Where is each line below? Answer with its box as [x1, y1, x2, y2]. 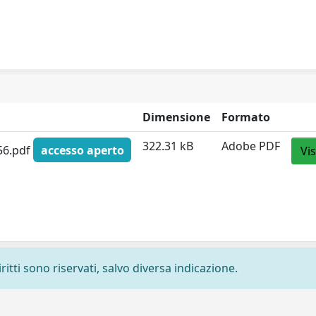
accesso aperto [40, 142, 124, 158]
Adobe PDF [221, 138, 281, 154]
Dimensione [142, 109, 211, 125]
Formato [221, 109, 271, 125]
